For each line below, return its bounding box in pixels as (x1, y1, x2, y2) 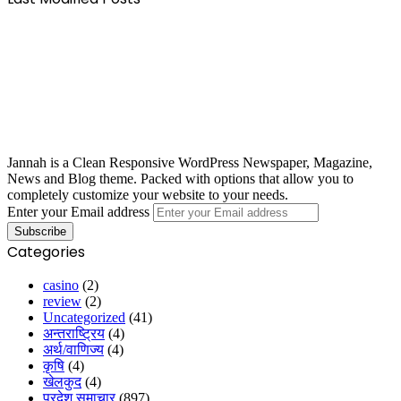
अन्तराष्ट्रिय (43, 325, 105, 341)
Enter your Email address (7, 203, 149, 219)
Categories (7, 241, 85, 262)
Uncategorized (43, 309, 125, 325)
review (43, 293, 81, 309)
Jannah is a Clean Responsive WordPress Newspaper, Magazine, (7, 154, 372, 170)
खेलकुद (43, 373, 81, 389)
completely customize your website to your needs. (7, 186, 288, 202)
